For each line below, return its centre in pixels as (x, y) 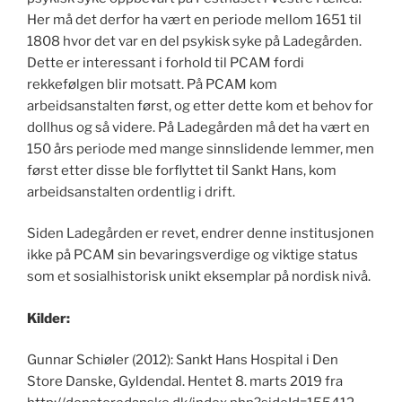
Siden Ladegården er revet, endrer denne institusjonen (201, 234)
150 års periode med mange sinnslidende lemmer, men (201, 149)
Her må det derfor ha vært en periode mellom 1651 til (194, 19)
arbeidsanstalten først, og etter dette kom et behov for (200, 105)
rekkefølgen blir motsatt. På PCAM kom (152, 84)
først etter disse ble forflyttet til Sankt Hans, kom (182, 170)
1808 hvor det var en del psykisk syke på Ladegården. (194, 41)
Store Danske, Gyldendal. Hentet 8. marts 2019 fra (185, 382)
